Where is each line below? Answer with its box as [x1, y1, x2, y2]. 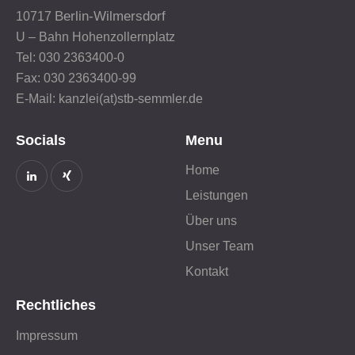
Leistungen [185, 189, 248, 203]
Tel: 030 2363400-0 [16, 51, 124, 65]
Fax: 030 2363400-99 [16, 71, 136, 86]
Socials [16, 132, 66, 148]
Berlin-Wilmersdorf [55, 9, 166, 25]
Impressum [16, 328, 78, 342]
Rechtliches [16, 297, 96, 314]
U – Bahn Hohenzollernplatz [16, 30, 175, 44]
